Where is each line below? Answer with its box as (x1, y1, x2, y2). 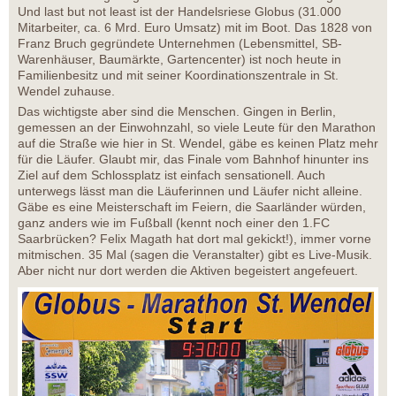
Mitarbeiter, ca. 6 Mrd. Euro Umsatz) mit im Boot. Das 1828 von (18, 20, 372, 35)
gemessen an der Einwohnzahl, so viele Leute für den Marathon (18, 120, 376, 135)
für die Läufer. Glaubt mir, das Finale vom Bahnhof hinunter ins (18, 152, 369, 167)
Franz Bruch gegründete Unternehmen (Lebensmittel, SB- (18, 36, 342, 51)
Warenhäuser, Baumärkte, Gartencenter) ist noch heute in (18, 52, 341, 67)
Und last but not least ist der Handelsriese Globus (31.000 (18, 4, 341, 19)
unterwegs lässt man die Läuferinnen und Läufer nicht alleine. (18, 184, 362, 199)
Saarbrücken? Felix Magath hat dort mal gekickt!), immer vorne (18, 232, 371, 247)
